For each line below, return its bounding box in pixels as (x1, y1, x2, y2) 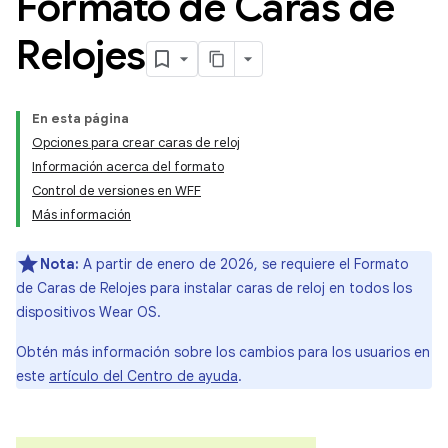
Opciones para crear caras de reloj (32, 134, 240, 151)
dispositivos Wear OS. (16, 303, 161, 321)
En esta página (32, 110, 129, 127)
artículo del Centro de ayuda (49, 367, 238, 385)
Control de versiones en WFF (32, 182, 201, 199)
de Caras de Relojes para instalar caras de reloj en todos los (16, 279, 412, 297)
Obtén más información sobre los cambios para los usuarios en (16, 343, 430, 361)
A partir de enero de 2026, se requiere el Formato (83, 255, 409, 273)
